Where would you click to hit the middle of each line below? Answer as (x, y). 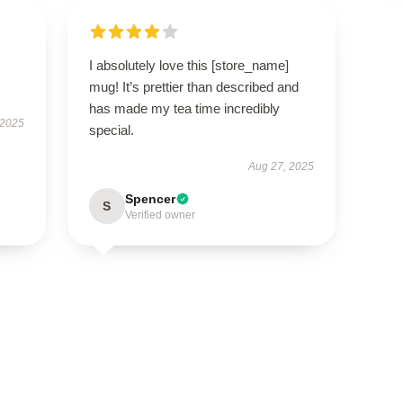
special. (111, 130)
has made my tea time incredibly (184, 108)
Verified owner (160, 215)
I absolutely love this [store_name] (188, 65)
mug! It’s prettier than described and (193, 87)
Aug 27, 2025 (282, 166)
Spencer (150, 199)
